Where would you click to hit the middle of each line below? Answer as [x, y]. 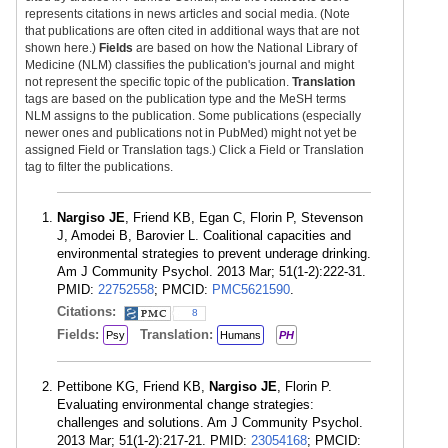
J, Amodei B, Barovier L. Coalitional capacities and [204, 235]
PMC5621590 [251, 289]
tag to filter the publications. [99, 167]
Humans [240, 335]
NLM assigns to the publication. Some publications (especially [193, 116]
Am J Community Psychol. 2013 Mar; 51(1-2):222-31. [211, 271]
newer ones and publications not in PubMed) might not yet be [191, 133]
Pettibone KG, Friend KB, [133, 386]
